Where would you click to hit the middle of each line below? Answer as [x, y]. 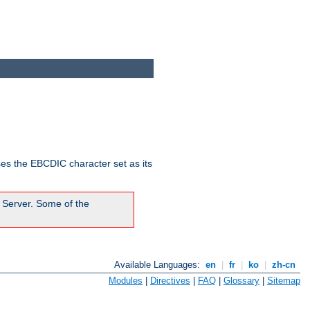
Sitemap [284, 280]
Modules [126, 280]
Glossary [241, 280]
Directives [170, 280]
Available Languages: [159, 265]
